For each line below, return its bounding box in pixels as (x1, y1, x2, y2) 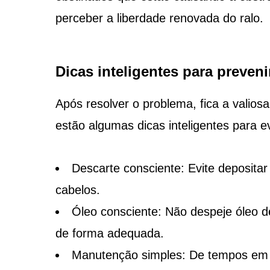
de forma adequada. (55, 226, 164, 240)
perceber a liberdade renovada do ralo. (55, 11, 263, 25)
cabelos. (55, 183, 100, 196)
